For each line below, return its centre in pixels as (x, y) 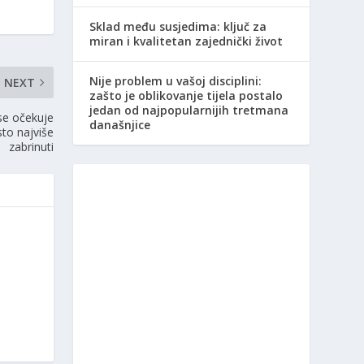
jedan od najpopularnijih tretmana (189, 110)
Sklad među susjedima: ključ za (178, 26)
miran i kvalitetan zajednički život (186, 41)
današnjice (120, 124)
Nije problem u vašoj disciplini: (176, 80)
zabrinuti (32, 147)
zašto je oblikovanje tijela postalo (186, 95)
